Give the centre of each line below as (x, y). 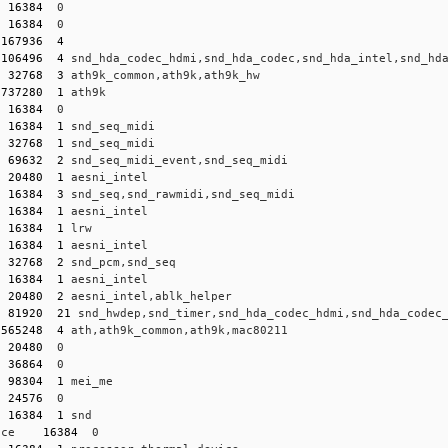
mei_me (89, 381)
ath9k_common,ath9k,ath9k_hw (162, 75)
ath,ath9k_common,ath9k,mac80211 (176, 330)
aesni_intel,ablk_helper (148, 296)
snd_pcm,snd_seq (120, 262)
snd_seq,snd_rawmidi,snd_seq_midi (180, 194)
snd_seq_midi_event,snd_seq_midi (176, 160)
